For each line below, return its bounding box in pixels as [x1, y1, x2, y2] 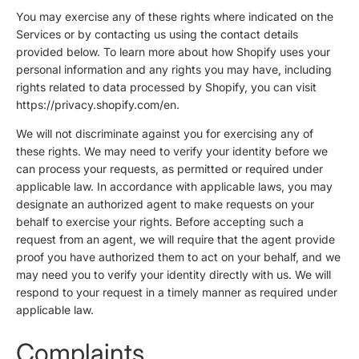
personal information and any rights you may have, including [16, 63, 332, 77]
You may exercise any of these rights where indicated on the [16, 10, 333, 24]
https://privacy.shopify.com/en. [16, 98, 179, 112]
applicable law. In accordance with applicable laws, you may [16, 179, 333, 194]
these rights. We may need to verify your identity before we [16, 144, 328, 159]
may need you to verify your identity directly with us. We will [16, 268, 331, 282]
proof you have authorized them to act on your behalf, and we [16, 250, 341, 264]
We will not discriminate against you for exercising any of [16, 127, 313, 141]
